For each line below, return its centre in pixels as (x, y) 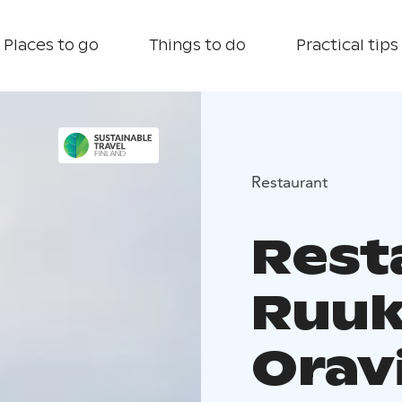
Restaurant (289, 181)
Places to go (51, 45)
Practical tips (347, 45)
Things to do (197, 45)
